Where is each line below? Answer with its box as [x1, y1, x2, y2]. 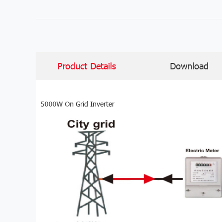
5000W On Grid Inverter [41, 99, 114, 109]
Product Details [57, 59, 116, 71]
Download [170, 59, 209, 71]
